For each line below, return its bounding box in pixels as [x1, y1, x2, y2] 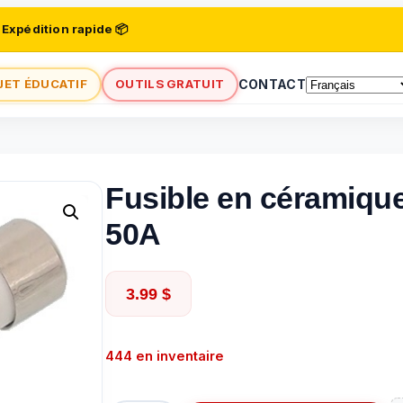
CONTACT [237, 76, 306, 92]
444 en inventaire [105, 347, 224, 364]
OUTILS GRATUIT [115, 76, 225, 91]
